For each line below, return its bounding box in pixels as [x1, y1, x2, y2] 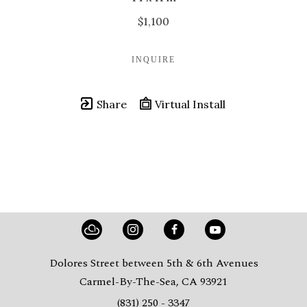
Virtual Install [152, 97, 225, 111]
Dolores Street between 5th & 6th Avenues [49, 255, 258, 271]
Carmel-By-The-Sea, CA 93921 [79, 273, 228, 290]
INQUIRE [132, 56, 175, 64]
